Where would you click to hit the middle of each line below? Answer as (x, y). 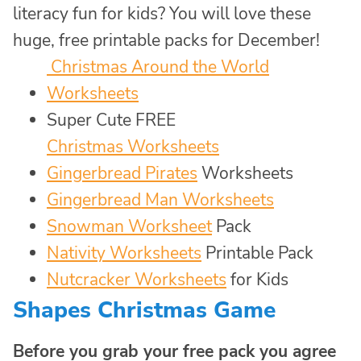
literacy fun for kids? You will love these (162, 13)
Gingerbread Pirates (122, 173)
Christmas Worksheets (133, 146)
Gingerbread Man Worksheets (160, 199)
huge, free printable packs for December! (166, 40)
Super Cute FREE (111, 120)
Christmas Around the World (158, 66)
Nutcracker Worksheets (137, 279)
